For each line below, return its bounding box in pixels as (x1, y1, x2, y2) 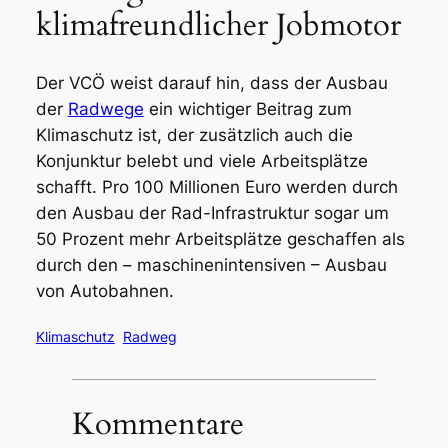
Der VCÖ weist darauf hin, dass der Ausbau (35, 72, 388, 93)
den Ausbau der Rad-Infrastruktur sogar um (35, 202, 389, 223)
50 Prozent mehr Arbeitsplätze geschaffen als (35, 228, 405, 249)
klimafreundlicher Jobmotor (35, 4, 401, 47)
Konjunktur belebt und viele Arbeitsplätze (35, 150, 368, 171)
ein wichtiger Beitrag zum (143, 98, 352, 119)
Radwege (67, 98, 144, 119)
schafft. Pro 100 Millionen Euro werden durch (35, 176, 398, 197)
